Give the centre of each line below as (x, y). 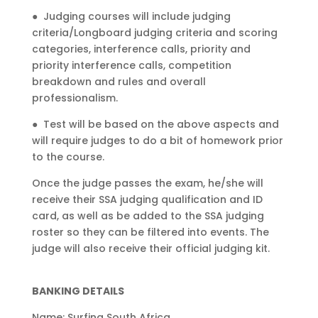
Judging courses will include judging (137, 16)
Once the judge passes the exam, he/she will (147, 183)
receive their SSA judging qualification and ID (147, 199)
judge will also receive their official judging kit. (150, 248)
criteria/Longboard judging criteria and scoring (154, 32)
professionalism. (75, 98)
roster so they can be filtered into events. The (150, 232)
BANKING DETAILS (78, 291)
